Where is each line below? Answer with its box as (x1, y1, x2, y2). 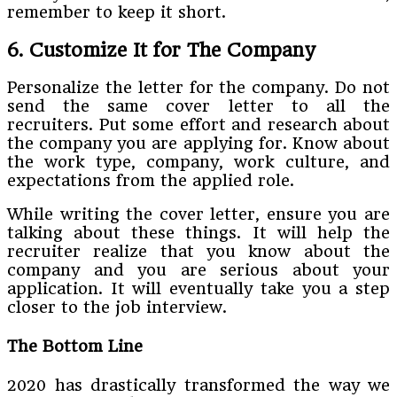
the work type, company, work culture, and (7, 152, 390, 172)
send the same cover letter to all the (7, 97, 390, 116)
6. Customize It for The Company (7, 38, 315, 61)
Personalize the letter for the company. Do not (7, 78, 390, 97)
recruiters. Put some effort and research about (7, 115, 390, 135)
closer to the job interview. (7, 298, 227, 317)
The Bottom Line (7, 336, 143, 355)
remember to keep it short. (7, 2, 226, 21)
